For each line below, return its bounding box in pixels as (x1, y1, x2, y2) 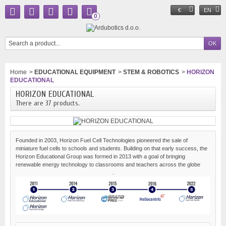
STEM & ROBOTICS (123, 69, 179, 76)
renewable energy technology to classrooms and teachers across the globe (16, 161, 200, 167)
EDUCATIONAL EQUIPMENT (34, 69, 116, 76)
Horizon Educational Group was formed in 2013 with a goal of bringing (16, 153, 185, 159)
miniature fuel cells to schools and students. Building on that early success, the (16, 145, 207, 151)
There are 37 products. (16, 99, 80, 107)
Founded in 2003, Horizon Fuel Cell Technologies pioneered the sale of (16, 137, 188, 143)
